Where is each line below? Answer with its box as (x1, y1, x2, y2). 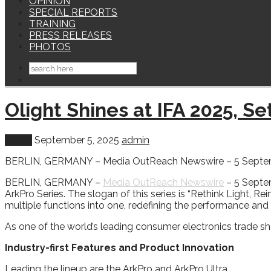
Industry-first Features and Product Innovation (5, 241, 234, 253)
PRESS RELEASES (29, 30, 112, 41)
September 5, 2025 (34, 134, 119, 146)
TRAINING (29, 18, 76, 30)
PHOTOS (29, 41, 71, 53)
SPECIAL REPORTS (29, 7, 117, 18)
